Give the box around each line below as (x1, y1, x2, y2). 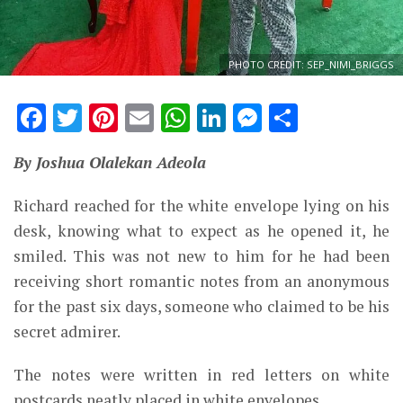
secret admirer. (13, 321, 121, 343)
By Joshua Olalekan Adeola (13, 152, 206, 174)
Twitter (82, 99, 186, 138)
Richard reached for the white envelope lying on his (13, 195, 390, 217)
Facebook (46, 99, 177, 138)
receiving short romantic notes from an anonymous (13, 271, 390, 292)
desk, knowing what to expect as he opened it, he (13, 220, 390, 242)
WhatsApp (190, 99, 336, 138)
